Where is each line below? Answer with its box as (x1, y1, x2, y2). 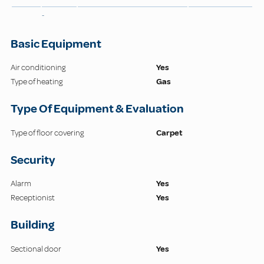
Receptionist (11, 193, 55, 203)
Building (11, 217, 54, 233)
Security (11, 152, 55, 167)
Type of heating (11, 77, 62, 87)
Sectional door (11, 243, 61, 254)
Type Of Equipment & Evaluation (11, 101, 184, 117)
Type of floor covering (11, 127, 84, 138)
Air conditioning (11, 62, 65, 73)
